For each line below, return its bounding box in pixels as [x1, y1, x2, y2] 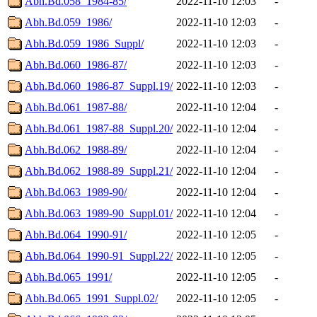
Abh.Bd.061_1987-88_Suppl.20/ [25, 122, 173, 134]
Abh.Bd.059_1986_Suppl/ [25, 37, 144, 50]
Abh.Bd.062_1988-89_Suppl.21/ [25, 164, 173, 177]
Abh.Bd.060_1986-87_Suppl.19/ [25, 79, 173, 92]
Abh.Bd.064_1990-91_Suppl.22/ [25, 249, 173, 262]
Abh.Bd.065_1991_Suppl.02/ [25, 292, 158, 304]
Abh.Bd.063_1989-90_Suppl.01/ [25, 207, 173, 219]
